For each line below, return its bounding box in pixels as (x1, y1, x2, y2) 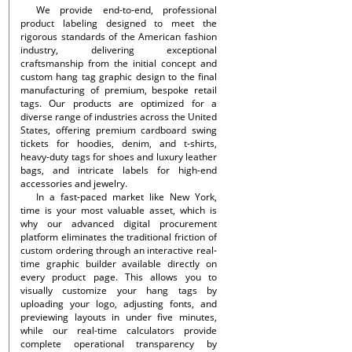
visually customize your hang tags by (20, 284, 217, 297)
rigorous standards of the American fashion (20, 30, 217, 43)
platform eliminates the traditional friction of (20, 230, 217, 244)
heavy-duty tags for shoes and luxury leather (20, 150, 217, 163)
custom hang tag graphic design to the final (20, 70, 217, 83)
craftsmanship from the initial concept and (20, 57, 217, 70)
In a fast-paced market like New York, (36, 190, 217, 203)
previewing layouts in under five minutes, (20, 310, 217, 324)
